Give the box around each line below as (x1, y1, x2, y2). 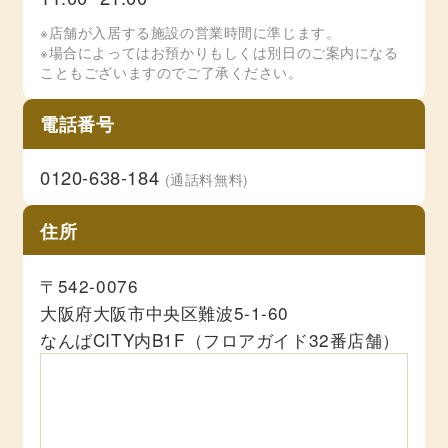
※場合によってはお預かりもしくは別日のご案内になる (40, 41, 399, 62)
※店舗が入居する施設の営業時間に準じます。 (40, 21, 341, 42)
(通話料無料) (164, 168, 249, 189)
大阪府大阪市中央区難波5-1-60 (40, 300, 289, 326)
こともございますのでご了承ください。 (40, 61, 303, 82)
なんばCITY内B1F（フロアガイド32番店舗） (40, 327, 400, 353)
